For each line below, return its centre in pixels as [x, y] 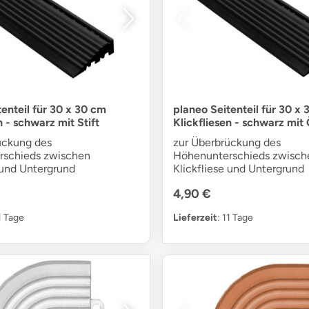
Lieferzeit [195, 217]
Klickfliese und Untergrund [238, 168]
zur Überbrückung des [227, 142]
